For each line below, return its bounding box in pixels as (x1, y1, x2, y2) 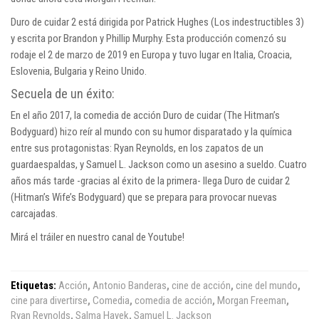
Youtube (148, 231, 182, 244)
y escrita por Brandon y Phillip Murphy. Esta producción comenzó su (11, 32, 286, 46)
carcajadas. (11, 207, 58, 221)
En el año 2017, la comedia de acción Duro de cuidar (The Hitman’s (11, 109, 280, 122)
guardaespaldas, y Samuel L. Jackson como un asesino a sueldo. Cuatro (11, 158, 307, 172)
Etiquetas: (11, 279, 58, 293)
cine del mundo (236, 279, 298, 293)
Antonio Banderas (93, 279, 167, 293)
